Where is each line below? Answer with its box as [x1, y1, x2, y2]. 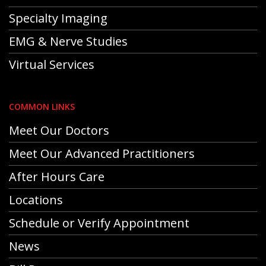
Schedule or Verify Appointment [9, 214, 189, 231]
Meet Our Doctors [9, 122, 109, 138]
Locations [9, 191, 63, 208]
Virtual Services [9, 56, 94, 72]
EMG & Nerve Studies [9, 33, 128, 49]
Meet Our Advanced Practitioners [9, 145, 195, 161]
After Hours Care [9, 168, 104, 185]
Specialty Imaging [9, 9, 107, 26]
